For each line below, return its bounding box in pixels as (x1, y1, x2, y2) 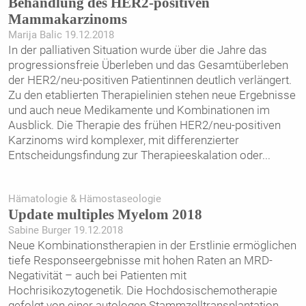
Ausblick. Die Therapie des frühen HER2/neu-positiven (8, 117, 281, 132)
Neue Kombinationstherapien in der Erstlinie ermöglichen (8, 238, 296, 253)
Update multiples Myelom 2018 (8, 207, 202, 223)
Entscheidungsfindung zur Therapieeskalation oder (8, 148, 262, 162)
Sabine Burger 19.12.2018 (8, 224, 123, 237)
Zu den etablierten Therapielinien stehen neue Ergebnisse (8, 87, 296, 102)
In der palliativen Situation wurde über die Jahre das (8, 42, 267, 57)
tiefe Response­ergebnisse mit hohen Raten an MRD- (8, 253, 273, 268)
